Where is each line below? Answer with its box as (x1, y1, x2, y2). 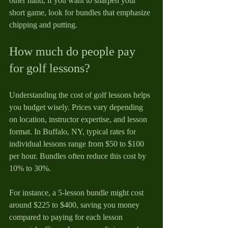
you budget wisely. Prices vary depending (9, 102, 145, 111)
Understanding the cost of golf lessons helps (9, 90, 152, 99)
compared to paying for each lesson (9, 212, 125, 221)
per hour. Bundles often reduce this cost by (9, 151, 148, 160)
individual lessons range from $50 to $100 (9, 139, 146, 148)
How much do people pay (9, 44, 138, 58)
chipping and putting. (9, 20, 77, 29)
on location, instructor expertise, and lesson (9, 115, 149, 124)
